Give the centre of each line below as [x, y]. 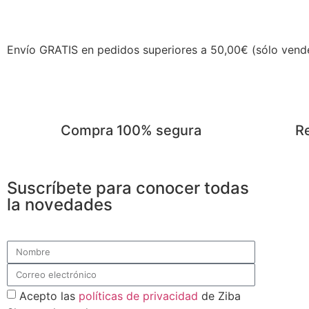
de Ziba [219, 296]
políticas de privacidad [138, 296]
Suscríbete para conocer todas [128, 188]
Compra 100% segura [131, 130]
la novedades [60, 204]
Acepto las [49, 296]
